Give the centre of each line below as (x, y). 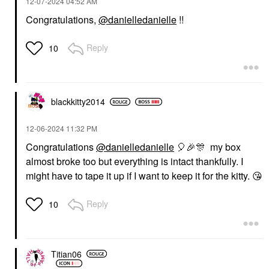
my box (223, 147)
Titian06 (66, 254)
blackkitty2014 (78, 101)
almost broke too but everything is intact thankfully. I (134, 161)
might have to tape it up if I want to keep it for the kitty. (139, 176)
